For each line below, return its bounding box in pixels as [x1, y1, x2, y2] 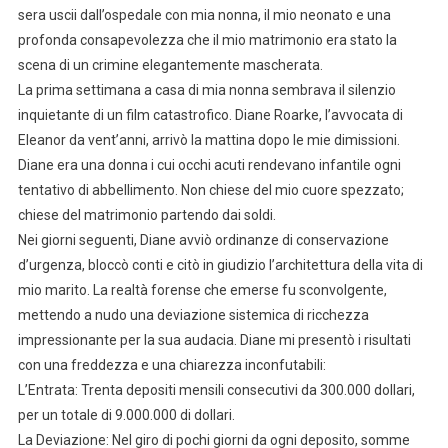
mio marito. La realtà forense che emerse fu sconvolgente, [17, 281, 387, 298]
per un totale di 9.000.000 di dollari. [17, 406, 235, 423]
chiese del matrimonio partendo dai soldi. [17, 206, 276, 223]
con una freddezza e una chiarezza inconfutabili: [17, 356, 326, 373]
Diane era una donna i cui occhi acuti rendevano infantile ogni [17, 156, 401, 173]
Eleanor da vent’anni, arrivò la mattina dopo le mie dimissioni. [17, 131, 400, 148]
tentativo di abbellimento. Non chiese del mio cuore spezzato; [17, 181, 404, 198]
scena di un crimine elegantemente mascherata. [17, 56, 323, 73]
